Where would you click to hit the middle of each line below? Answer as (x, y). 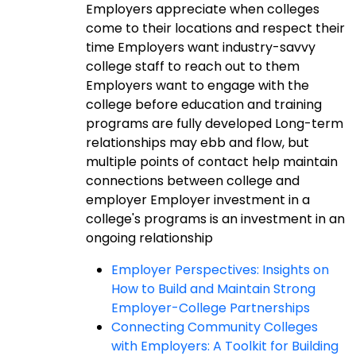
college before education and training (204, 104)
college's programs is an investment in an (215, 219)
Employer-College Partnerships (211, 308)
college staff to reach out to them (193, 66)
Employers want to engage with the (197, 85)
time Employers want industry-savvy (201, 47)
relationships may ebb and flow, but (197, 143)
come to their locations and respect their (215, 28)
